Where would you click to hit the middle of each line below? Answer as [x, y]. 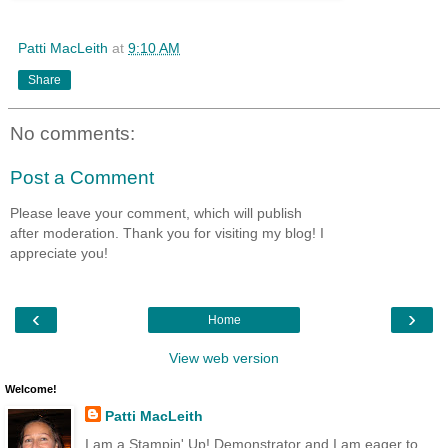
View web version [224, 358]
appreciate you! [59, 252]
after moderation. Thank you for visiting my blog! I [167, 232]
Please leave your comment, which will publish [156, 212]
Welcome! [31, 389]
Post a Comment [82, 177]
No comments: [72, 133]
